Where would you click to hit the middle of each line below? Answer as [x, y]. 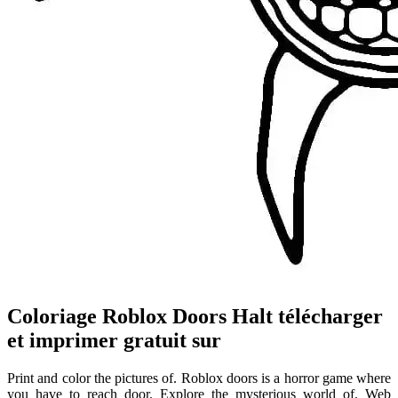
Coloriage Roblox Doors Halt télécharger [195, 316]
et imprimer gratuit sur [114, 340]
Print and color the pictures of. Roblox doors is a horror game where [199, 378]
